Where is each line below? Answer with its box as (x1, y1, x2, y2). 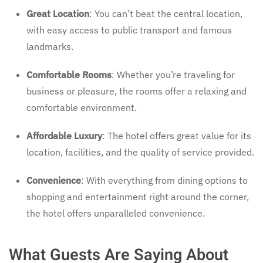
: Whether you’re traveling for (112, 68, 235, 80)
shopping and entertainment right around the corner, (26, 190, 249, 203)
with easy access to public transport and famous (26, 23, 232, 36)
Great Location (26, 7, 89, 19)
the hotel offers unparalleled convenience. (26, 207, 205, 219)
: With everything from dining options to (81, 174, 248, 186)
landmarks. (26, 40, 73, 52)
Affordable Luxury (26, 129, 102, 141)
